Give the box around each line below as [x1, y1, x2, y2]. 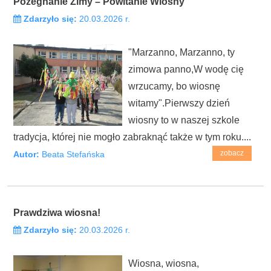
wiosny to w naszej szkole [128, 114, 240, 125]
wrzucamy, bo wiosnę [128, 80, 220, 91]
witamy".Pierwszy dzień [128, 97, 230, 108]
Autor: [13, 149, 39, 159]
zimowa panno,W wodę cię [128, 64, 244, 74]
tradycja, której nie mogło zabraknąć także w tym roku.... [13, 131, 251, 142]
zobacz [220, 148, 244, 157]
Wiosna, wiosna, [128, 258, 199, 269]
